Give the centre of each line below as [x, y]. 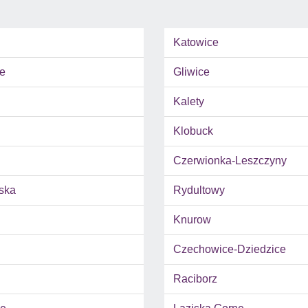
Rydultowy [199, 190]
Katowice [196, 43]
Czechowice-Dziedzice [230, 250]
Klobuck [193, 131]
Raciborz [195, 279]
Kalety [189, 102]
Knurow [192, 220]
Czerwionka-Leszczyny [230, 161]
